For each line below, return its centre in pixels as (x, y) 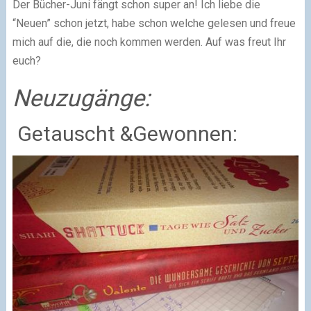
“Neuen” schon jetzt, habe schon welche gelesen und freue (154, 23)
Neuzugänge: (81, 98)
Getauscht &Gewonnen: (125, 134)
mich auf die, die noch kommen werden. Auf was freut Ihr (149, 42)
